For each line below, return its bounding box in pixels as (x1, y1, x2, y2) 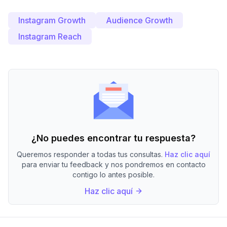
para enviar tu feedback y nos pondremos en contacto (21, 160, 206, 169)
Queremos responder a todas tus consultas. (17, 150, 163, 159)
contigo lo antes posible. (72, 170, 155, 179)
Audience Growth (106, 15, 173, 25)
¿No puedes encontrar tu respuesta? (31, 133, 196, 143)
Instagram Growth (18, 15, 86, 25)
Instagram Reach (18, 31, 82, 42)
